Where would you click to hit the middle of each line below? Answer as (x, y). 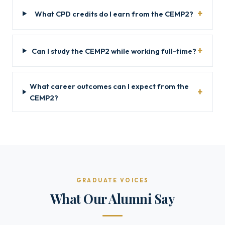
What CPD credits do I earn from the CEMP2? (114, 14)
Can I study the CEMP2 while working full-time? (114, 51)
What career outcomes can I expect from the (109, 86)
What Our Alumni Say (113, 198)
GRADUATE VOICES (113, 180)
